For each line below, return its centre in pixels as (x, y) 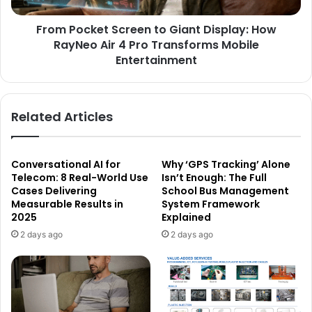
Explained (186, 217)
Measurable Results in (67, 204)
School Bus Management (225, 190)
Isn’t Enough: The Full (214, 177)
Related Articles (62, 116)
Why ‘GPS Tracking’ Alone (226, 164)
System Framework (211, 204)
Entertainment (156, 60)
